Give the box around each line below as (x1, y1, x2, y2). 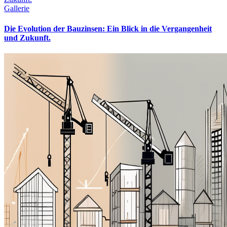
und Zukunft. (4, 33, 51, 42)
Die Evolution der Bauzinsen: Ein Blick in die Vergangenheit (4, 24, 212, 33)
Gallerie (4, 4, 29, 13)
